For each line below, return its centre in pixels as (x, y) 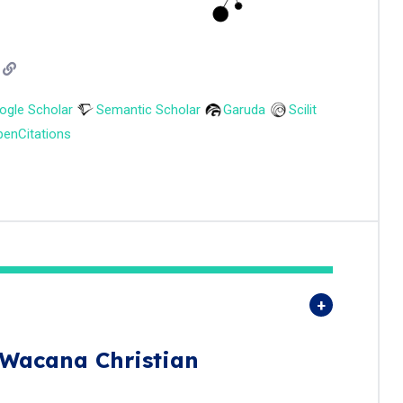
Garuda (244, 110)
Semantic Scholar (148, 110)
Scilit (302, 110)
